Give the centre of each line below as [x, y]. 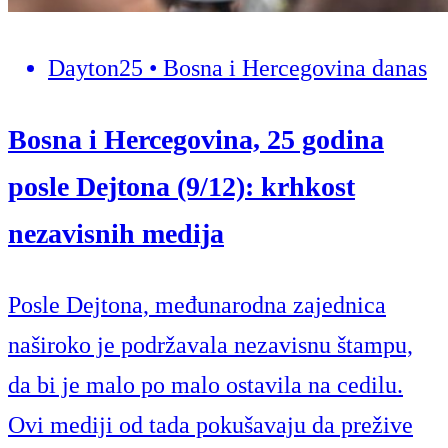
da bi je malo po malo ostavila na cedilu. [205, 384]
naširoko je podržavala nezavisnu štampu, [210, 344]
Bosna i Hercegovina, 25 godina [196, 139]
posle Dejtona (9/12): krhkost [181, 186]
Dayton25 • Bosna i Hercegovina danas [237, 67]
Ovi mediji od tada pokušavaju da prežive [210, 424]
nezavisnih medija [116, 233]
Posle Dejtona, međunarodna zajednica [197, 304]
